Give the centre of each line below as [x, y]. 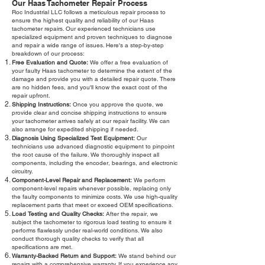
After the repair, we [131, 214]
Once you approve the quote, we [117, 105]
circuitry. [22, 172]
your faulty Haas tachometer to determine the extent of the [92, 71]
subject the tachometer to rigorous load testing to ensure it [92, 222]
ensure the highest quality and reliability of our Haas [83, 21]
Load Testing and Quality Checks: [58, 214]
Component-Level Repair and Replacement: [72, 180]
